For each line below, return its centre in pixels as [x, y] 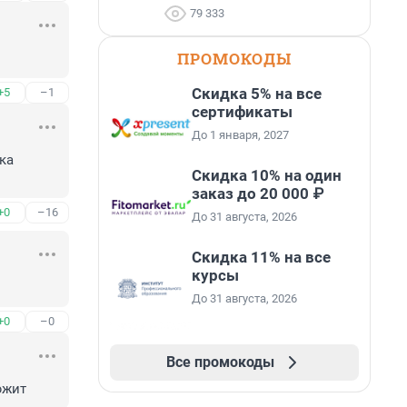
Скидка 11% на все [261, 257]
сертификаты [242, 112]
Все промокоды [220, 362]
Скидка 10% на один [267, 175]
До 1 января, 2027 [240, 135]
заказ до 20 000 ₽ [258, 194]
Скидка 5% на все [257, 94]
